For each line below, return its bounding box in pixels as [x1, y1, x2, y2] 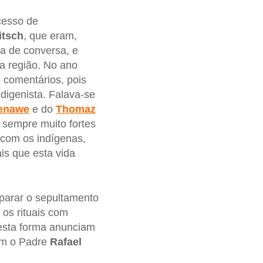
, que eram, [23, 29, 77, 42]
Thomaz [55, 103, 96, 115]
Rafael [49, 236, 82, 248]
